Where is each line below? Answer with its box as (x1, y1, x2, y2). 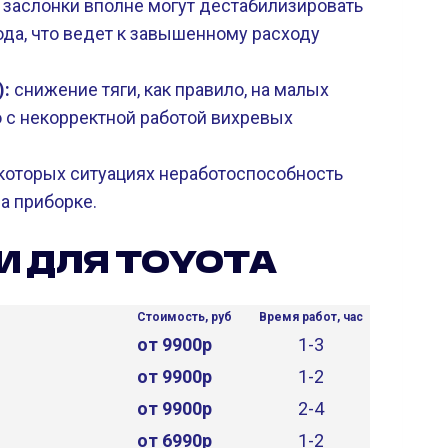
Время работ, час (258, 310, 363, 325)
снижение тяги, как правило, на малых (14, 79, 329, 101)
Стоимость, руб (137, 310, 232, 325)
